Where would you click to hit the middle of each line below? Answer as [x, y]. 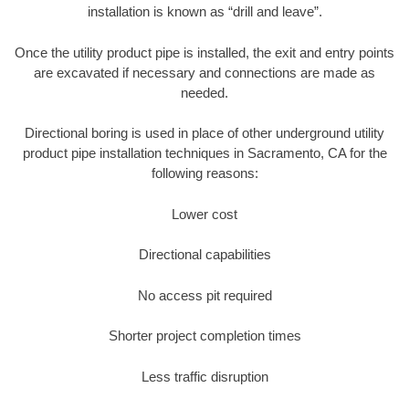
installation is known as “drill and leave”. [204, 12]
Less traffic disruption [204, 376]
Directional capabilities [204, 255]
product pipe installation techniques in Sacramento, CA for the [204, 153]
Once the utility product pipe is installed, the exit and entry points [204, 52]
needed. [204, 92]
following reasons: [204, 173]
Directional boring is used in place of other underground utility [204, 133]
